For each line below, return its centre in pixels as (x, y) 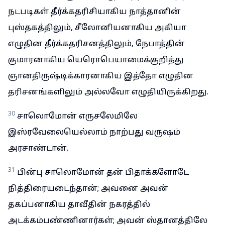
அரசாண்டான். (38, 149)
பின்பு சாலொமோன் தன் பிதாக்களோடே (103, 173)
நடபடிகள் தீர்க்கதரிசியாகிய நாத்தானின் (94, 12)
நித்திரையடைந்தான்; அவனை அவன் (88, 189)
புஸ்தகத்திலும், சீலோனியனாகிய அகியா (97, 28)
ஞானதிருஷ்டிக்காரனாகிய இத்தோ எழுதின (101, 76)
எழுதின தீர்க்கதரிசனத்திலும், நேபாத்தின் (96, 44)
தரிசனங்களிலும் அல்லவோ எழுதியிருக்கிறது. (108, 92)
